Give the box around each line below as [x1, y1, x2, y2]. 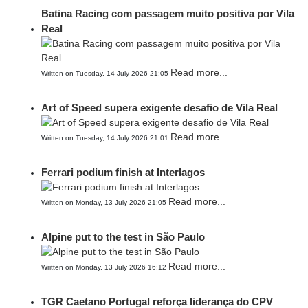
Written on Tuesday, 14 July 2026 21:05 [41, 69, 170, 77]
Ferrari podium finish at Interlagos [41, 166, 205, 178]
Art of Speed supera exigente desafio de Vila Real [41, 102, 278, 113]
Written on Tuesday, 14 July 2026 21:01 [41, 134, 170, 142]
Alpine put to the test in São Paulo [41, 231, 205, 243]
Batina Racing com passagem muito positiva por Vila [41, 8, 294, 19]
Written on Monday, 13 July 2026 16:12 [41, 263, 168, 271]
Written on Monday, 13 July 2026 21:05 [41, 199, 168, 206]
